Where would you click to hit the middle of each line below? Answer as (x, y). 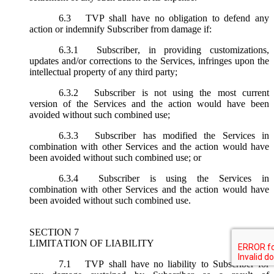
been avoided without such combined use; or (115, 157)
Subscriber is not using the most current (179, 92)
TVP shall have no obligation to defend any (175, 18)
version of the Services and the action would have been (149, 103)
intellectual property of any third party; (103, 72)
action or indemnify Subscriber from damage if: (120, 29)
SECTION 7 (54, 232)
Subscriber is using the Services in (179, 178)
